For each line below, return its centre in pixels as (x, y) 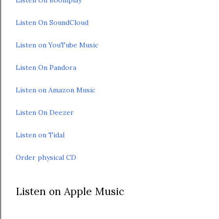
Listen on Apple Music (71, 191)
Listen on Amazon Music (55, 90)
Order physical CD (46, 157)
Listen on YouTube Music (57, 45)
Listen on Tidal (40, 135)
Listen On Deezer (45, 112)
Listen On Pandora (46, 67)
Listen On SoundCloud (52, 22)
